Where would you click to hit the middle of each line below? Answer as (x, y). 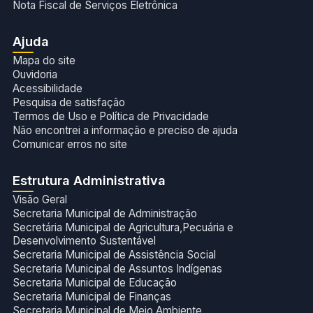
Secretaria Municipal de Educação (94, 282)
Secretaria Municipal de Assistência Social (114, 254)
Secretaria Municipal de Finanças (92, 296)
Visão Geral (39, 199)
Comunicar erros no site (70, 144)
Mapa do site (44, 60)
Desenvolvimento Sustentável (84, 240)
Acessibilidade (47, 88)
